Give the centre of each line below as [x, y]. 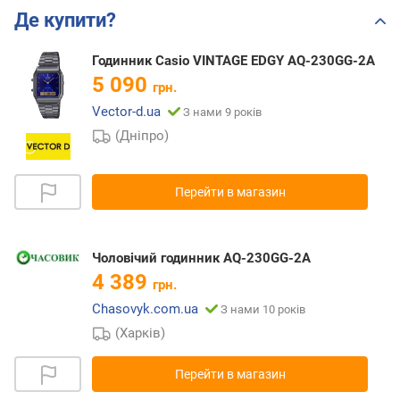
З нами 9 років [222, 112]
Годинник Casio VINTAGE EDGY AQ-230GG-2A [233, 61]
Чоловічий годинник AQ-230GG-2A [201, 258]
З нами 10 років [263, 310]
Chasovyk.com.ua [145, 309]
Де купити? [65, 21]
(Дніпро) [142, 136]
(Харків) [141, 333]
